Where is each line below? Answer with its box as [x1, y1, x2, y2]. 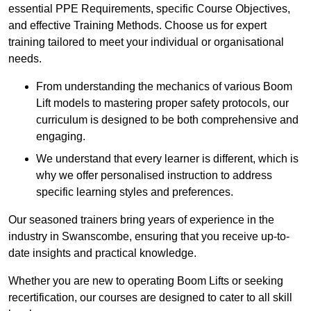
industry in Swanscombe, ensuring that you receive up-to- [8, 230, 289, 243]
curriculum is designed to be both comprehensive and [36, 114, 299, 126]
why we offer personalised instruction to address [36, 169, 272, 182]
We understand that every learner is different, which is [36, 153, 299, 165]
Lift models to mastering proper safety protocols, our [36, 97, 289, 110]
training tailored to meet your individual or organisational [8, 36, 284, 49]
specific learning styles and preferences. [36, 186, 233, 199]
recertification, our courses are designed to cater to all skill [8, 292, 292, 304]
